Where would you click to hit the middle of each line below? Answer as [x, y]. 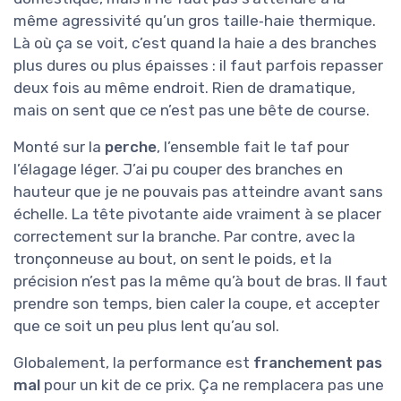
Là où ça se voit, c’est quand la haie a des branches [195, 43]
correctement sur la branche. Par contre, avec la [184, 237]
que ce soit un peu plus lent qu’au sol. [146, 326]
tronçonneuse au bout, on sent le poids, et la [173, 259]
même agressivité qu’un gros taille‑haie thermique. [195, 21]
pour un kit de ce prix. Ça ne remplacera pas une [212, 385]
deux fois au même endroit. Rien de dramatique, [184, 88]
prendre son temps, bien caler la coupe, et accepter [196, 304]
